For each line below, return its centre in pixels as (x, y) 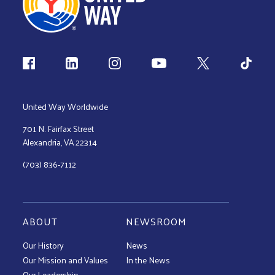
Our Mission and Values (66, 260)
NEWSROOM (156, 221)
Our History (44, 245)
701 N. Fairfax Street (61, 128)
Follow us (47, 62)
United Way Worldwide (66, 106)
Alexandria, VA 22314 (60, 142)
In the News (148, 260)
